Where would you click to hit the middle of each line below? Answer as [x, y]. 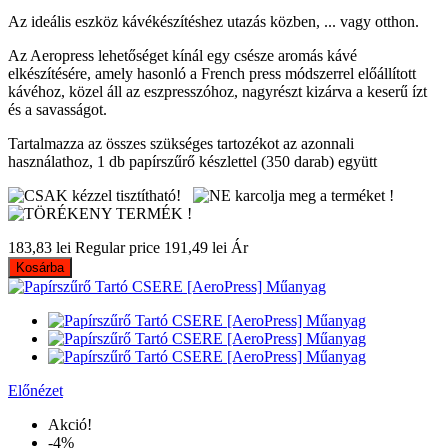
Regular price [117, 247]
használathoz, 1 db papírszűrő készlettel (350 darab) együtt [192, 161]
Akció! [70, 424]
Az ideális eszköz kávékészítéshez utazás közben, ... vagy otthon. [213, 21]
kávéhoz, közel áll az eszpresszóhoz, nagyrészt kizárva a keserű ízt [217, 91]
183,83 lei [39, 247]
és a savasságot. [57, 109]
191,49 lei [195, 247]
